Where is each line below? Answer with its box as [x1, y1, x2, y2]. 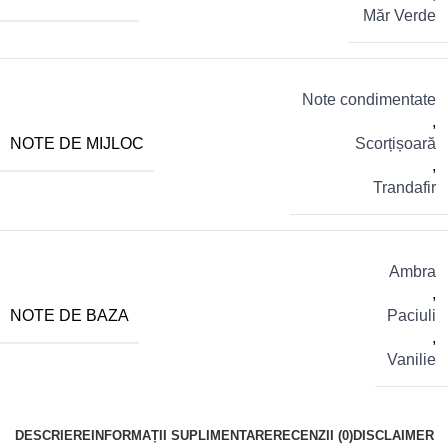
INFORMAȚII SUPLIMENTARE [90, 428, 273, 444]
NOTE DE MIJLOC [10, 134, 144, 152]
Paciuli [387, 307, 436, 325]
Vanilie [387, 351, 436, 369]
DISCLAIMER [352, 428, 434, 444]
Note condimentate [302, 91, 436, 109]
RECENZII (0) [272, 428, 353, 444]
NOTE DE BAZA [10, 306, 129, 324]
